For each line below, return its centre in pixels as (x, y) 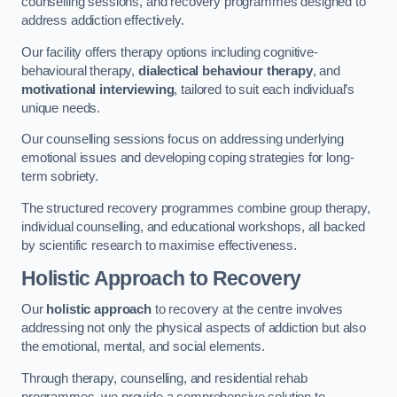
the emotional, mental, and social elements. (145, 347)
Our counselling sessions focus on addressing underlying (183, 140)
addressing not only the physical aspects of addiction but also (194, 328)
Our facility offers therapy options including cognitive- (170, 52)
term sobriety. (62, 177)
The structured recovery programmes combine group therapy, (196, 208)
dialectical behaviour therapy (225, 70)
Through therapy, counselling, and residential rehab (164, 378)
